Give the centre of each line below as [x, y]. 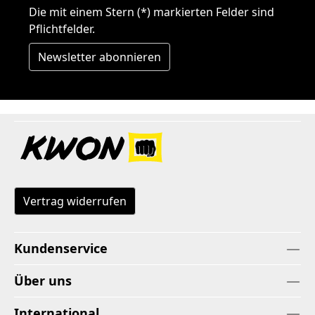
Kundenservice [61, 249]
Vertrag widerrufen [75, 201]
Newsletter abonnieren [99, 57]
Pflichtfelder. [62, 29]
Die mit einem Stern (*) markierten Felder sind [152, 12]
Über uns [43, 281]
